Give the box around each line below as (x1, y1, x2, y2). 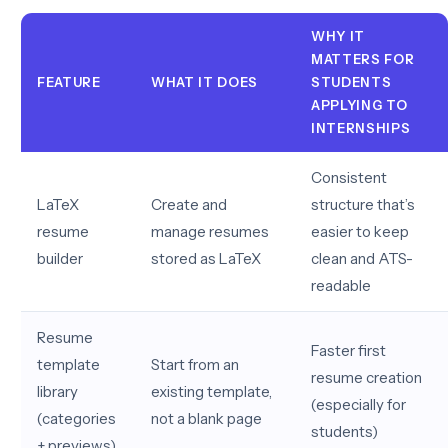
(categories (37, 409, 116, 428)
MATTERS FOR (311, 51, 415, 67)
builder (37, 249, 83, 268)
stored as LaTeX (151, 249, 261, 268)
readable (311, 276, 371, 295)
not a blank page (151, 409, 262, 428)
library (37, 382, 78, 401)
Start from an (151, 355, 239, 374)
